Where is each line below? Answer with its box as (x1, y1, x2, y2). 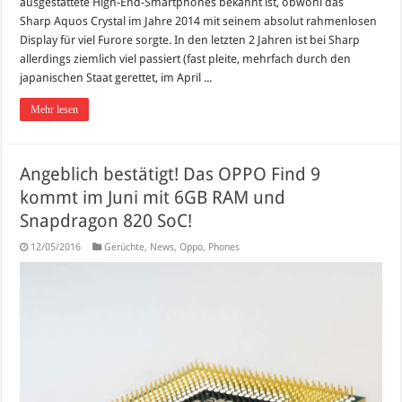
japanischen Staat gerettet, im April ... (20, 71, 213, 85)
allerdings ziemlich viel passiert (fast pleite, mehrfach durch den (20, 52, 352, 66)
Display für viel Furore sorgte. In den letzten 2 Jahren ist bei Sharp (20, 33, 361, 48)
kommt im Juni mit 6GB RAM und (20, 187, 286, 209)
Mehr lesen (31, 103, 79, 117)
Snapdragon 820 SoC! (20, 210, 193, 232)
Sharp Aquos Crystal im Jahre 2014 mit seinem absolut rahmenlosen (20, 14, 378, 29)
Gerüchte (104, 241, 145, 254)
